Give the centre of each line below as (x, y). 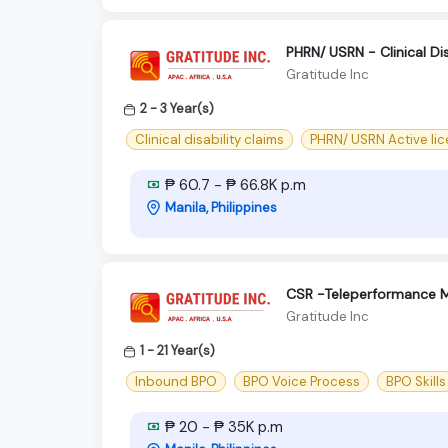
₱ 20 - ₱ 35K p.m (222, 426)
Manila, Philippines (221, 207)
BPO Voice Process (301, 381)
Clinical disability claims (209, 139)
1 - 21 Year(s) (177, 350)
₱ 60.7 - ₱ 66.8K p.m (233, 184)
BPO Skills (416, 381)
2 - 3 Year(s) (177, 108)
